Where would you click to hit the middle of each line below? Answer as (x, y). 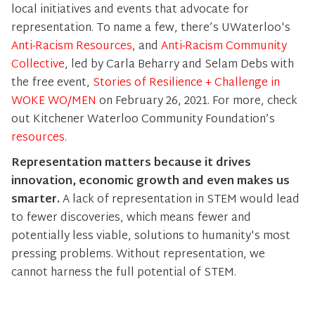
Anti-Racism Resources (72, 47)
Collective (38, 65)
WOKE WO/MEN (55, 102)
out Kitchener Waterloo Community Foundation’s (143, 120)
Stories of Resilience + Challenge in (186, 83)
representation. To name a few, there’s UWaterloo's (151, 28)
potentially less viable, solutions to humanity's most (151, 237)
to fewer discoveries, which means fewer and (131, 218)
